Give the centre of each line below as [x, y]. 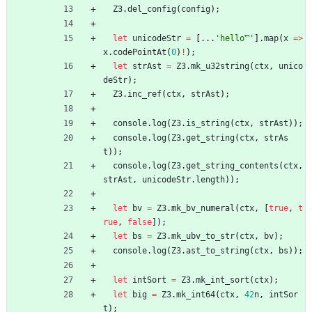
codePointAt [140, 52]
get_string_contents [232, 165]
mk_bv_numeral [203, 208]
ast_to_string [218, 250]
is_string [208, 123]
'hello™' [235, 38]
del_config [152, 9]
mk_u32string [220, 66]
